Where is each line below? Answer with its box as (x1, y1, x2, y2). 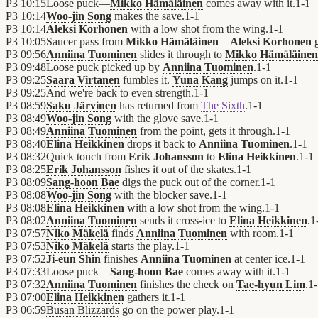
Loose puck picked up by (46, 61, 163, 74)
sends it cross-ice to (137, 214, 229, 227)
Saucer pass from (46, 35, 126, 48)
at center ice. (231, 253, 290, 265)
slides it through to (137, 48, 225, 61)
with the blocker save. (111, 189, 212, 202)
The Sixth (201, 99, 245, 112)
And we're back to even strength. (46, 87, 194, 99)
